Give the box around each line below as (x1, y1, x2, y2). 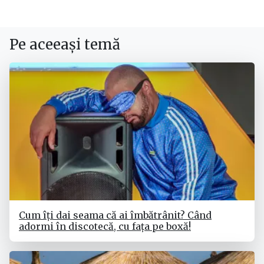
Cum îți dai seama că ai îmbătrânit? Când (19, 209, 212, 222)
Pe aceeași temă (9, 35, 120, 54)
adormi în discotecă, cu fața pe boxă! (19, 220, 191, 233)
